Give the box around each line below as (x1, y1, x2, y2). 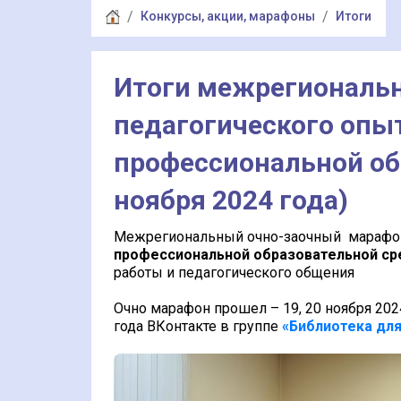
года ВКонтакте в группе (114, 318, 282, 335)
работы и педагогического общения (114, 264, 354, 281)
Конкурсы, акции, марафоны (141, 9, 315, 23)
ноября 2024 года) (114, 184, 348, 216)
